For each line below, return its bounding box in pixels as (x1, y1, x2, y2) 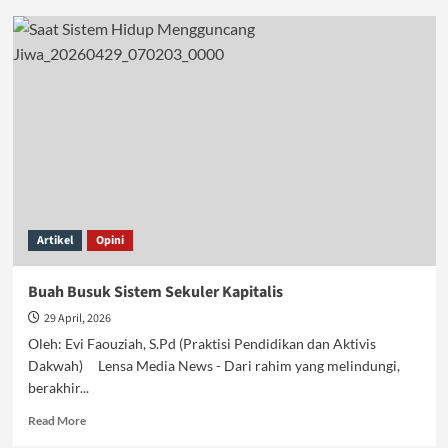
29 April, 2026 (43, 310, 111, 327)
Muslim (84, 83, 124, 98)
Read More (27, 413, 86, 428)
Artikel (36, 232, 73, 249)
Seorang (84, 64, 128, 79)
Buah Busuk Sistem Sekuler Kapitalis (27, 281, 283, 303)
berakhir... (27, 379, 89, 396)
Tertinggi (84, 45, 132, 60)
